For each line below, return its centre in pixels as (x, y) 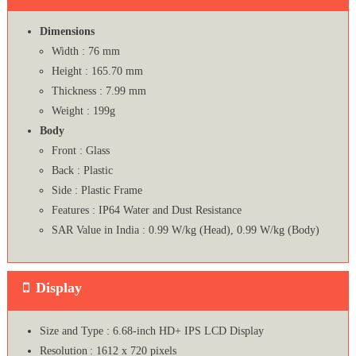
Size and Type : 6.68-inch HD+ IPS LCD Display (151, 331)
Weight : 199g (83, 111)
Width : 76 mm (85, 52)
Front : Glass (80, 151)
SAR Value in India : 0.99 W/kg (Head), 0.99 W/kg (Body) (185, 230)
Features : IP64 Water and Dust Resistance (146, 211)
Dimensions (67, 32)
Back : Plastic (82, 171)
